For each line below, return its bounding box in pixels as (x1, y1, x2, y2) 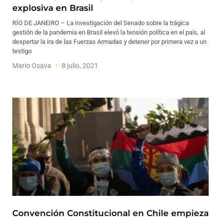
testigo (12, 47, 32, 55)
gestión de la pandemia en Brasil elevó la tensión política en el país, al (12, 29, 205, 36)
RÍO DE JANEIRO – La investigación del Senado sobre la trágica (12, 19, 189, 27)
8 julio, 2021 (60, 62, 98, 70)
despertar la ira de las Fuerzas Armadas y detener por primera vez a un (12, 38, 207, 45)
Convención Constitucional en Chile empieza (12, 208, 209, 218)
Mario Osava (12, 62, 53, 70)
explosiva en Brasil (12, 3, 93, 13)
